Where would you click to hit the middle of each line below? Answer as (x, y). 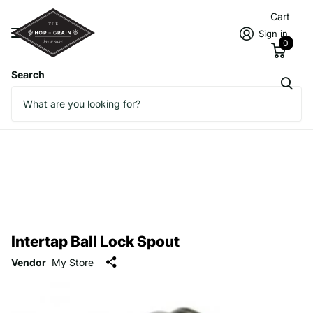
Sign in (274, 34)
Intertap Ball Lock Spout (95, 241)
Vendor (29, 263)
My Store (73, 263)
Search (28, 74)
